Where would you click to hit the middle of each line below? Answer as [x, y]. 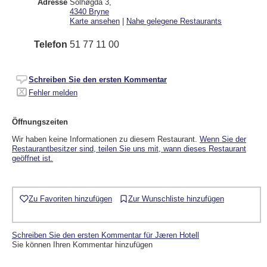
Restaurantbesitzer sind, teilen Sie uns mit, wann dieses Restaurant [129, 148]
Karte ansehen [95, 21]
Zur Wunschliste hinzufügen [176, 198]
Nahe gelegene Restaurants [174, 21]
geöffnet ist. [32, 158]
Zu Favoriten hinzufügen [70, 198]
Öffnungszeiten [40, 122]
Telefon [51, 44]
